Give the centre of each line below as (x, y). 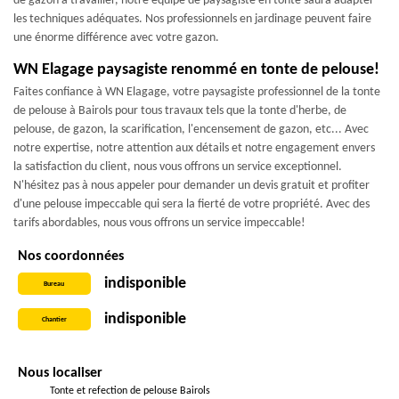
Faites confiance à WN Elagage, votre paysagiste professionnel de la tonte (197, 92)
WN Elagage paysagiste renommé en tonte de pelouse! (196, 69)
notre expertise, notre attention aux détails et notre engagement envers (194, 148)
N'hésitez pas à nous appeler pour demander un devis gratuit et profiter (191, 185)
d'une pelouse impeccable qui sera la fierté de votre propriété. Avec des (191, 204)
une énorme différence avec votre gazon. (116, 37)
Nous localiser (60, 373)
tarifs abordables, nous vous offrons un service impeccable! (159, 223)
